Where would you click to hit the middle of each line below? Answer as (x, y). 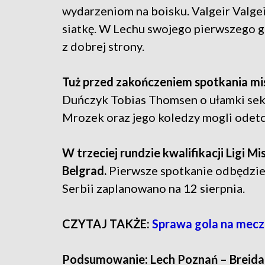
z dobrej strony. (103, 46)
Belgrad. (85, 171)
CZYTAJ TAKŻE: (107, 224)
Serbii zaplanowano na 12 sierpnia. (153, 188)
